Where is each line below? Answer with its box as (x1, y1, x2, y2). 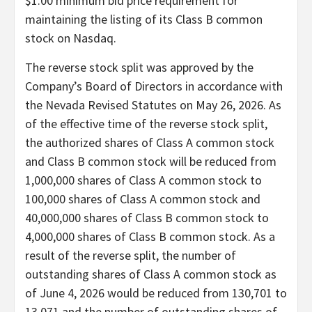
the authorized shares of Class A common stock (25, 134, 274, 150)
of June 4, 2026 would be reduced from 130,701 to (25, 284, 287, 301)
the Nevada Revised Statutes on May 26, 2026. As (25, 96, 281, 113)
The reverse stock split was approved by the (25, 58, 253, 75)
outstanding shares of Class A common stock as (25, 265, 276, 282)
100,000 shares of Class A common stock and (25, 190, 260, 207)
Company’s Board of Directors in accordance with (25, 77, 283, 94)
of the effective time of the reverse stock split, (25, 115, 267, 132)
